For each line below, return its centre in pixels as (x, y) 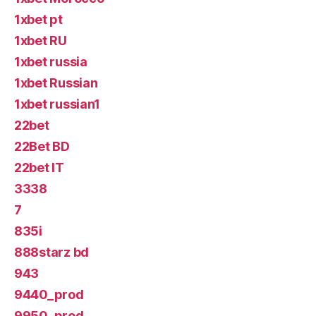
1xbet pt (38, 19)
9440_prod (49, 294)
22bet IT (39, 168)
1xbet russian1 (57, 104)
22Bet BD (42, 146)
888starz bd (52, 252)
